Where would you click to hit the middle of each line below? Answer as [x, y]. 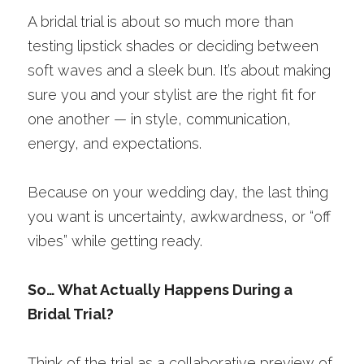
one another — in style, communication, [159, 119]
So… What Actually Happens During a [160, 290]
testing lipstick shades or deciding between [173, 46]
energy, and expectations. [115, 143]
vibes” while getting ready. [115, 241]
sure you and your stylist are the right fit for [172, 95]
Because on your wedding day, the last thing [178, 192]
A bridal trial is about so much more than [160, 22]
